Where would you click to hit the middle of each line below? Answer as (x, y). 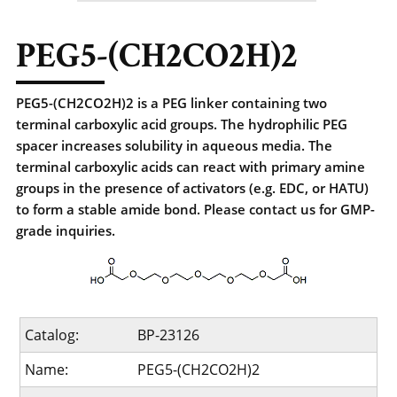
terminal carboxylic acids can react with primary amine (191, 167)
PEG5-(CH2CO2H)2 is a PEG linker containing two (171, 103)
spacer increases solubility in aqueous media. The (174, 145)
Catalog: (52, 335)
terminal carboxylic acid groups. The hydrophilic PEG (182, 124)
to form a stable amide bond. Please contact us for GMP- (195, 209)
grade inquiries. (66, 230)
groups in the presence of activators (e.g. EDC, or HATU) (192, 188)
